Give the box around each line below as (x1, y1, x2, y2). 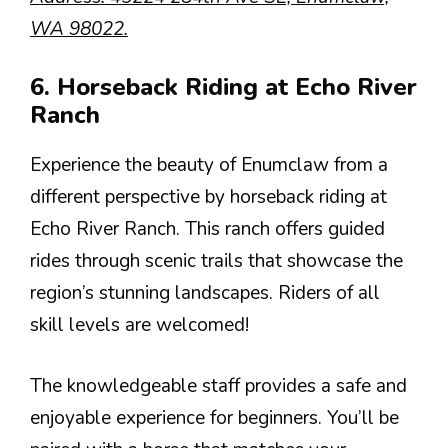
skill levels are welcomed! (30, 312, 249, 338)
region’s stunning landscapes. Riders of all (30, 280, 380, 306)
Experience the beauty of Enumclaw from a (30, 152, 388, 178)
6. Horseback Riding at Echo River (30, 71, 417, 103)
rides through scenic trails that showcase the (30, 248, 403, 274)
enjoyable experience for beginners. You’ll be (30, 404, 399, 431)
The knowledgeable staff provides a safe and (30, 372, 407, 399)
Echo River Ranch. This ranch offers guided (30, 216, 385, 242)
